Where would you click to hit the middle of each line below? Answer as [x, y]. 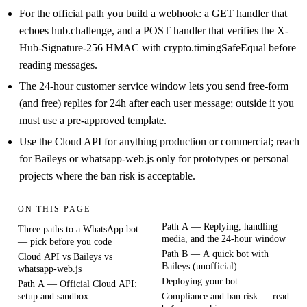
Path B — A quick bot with [215, 254]
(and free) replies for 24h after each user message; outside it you [157, 103]
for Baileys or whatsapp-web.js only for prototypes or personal [154, 159]
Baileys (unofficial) [199, 266]
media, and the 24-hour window [224, 239]
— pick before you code [65, 242]
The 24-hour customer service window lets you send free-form [154, 86]
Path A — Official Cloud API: [77, 284]
